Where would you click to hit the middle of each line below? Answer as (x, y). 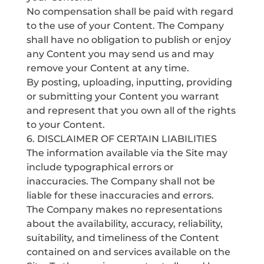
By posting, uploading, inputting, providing (129, 82)
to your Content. (65, 125)
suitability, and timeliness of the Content (123, 238)
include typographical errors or (100, 167)
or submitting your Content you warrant (123, 96)
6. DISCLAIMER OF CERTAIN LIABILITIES (121, 139)
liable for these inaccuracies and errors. (120, 195)
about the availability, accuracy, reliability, (124, 224)
